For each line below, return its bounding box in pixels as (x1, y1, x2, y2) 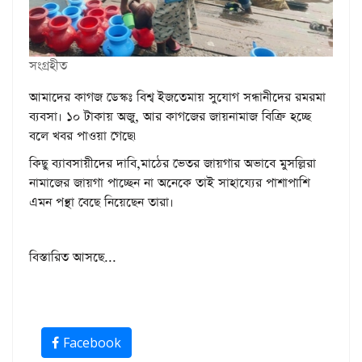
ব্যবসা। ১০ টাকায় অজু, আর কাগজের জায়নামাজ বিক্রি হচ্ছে (29, 107, 311, 125)
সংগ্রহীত (29, 57, 67, 74)
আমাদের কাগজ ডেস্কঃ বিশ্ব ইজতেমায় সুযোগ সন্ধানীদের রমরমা (29, 88, 326, 106)
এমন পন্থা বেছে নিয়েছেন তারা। (29, 193, 182, 211)
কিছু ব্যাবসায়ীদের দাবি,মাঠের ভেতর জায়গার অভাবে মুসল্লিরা (29, 154, 316, 172)
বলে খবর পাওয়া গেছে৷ (29, 127, 140, 145)
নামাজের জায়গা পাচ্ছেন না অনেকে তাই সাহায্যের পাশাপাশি (29, 174, 309, 192)
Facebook (59, 332, 121, 352)
